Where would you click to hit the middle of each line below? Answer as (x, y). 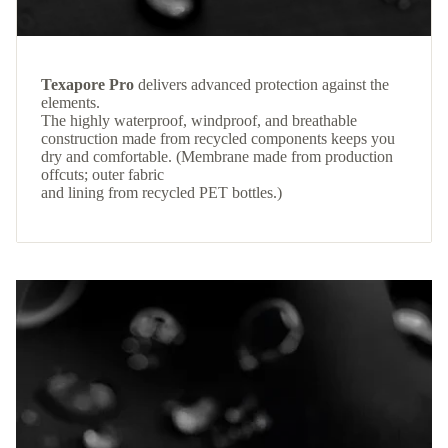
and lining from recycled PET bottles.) (161, 193)
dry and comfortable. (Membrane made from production (217, 157)
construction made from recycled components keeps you (218, 139)
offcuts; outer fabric (102, 175)
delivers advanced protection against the (261, 85)
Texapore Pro (87, 85)
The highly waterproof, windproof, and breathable (199, 121)
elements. (70, 103)
